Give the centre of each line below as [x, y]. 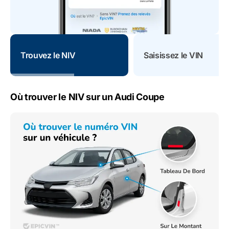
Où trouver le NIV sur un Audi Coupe [87, 97]
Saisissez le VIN [173, 55]
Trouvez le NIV [48, 55]
